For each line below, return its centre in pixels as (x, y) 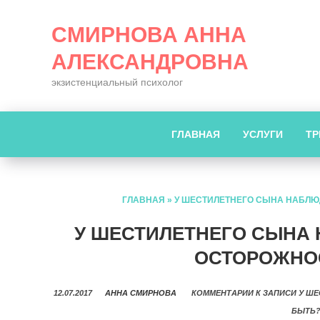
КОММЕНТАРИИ (222, 293)
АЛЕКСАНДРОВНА (150, 62)
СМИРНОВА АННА (149, 35)
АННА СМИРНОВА (141, 293)
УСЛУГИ (262, 134)
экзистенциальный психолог (117, 82)
